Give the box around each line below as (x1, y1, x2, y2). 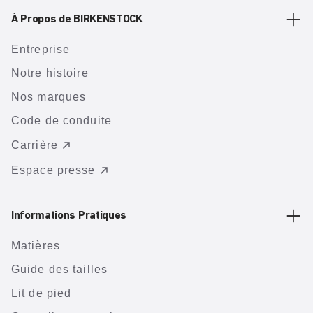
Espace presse (11, 164, 96, 176)
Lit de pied (11, 287, 72, 299)
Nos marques (11, 91, 87, 103)
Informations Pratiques (11, 210, 126, 221)
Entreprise (11, 43, 71, 55)
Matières (11, 240, 60, 252)
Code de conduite (11, 115, 112, 126)
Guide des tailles (11, 263, 108, 275)
